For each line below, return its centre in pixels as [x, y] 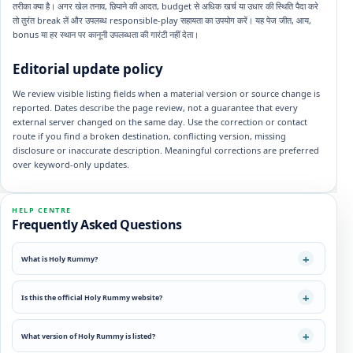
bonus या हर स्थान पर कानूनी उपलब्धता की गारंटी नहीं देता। [106, 35]
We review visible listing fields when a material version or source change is [166, 93]
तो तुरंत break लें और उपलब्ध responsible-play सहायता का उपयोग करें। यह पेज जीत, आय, [162, 20]
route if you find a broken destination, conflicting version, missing [149, 136]
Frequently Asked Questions [97, 225]
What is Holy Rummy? [59, 258]
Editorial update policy [88, 69]
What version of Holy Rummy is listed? [88, 336]
